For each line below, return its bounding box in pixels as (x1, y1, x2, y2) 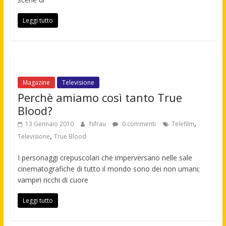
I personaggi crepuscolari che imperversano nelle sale (17, 152, 192, 162)
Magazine (22, 78, 50, 87)
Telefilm (171, 119, 194, 128)
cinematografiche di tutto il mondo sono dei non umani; (17, 163, 200, 174)
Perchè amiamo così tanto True (17, 89, 182, 105)
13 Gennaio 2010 (25, 119, 74, 128)
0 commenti (120, 119, 156, 128)
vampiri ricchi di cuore (17, 175, 88, 185)
